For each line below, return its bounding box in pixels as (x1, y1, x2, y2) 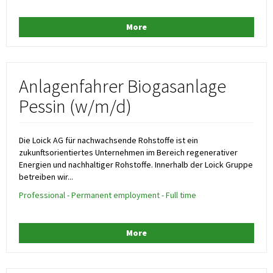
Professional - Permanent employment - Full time (19, 189, 196, 200)
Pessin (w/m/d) (19, 94, 132, 118)
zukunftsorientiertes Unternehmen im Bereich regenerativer (19, 146, 238, 158)
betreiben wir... (19, 171, 73, 182)
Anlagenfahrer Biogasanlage (19, 74, 226, 97)
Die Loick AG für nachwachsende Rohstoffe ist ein (19, 134, 198, 146)
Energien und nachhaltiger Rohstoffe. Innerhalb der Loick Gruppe (19, 158, 253, 170)
